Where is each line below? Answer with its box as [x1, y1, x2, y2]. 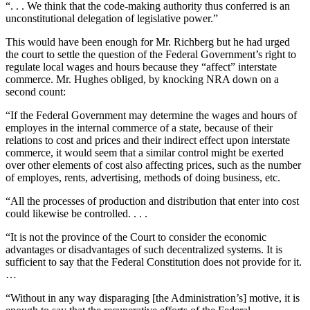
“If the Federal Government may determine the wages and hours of [6, 109, 297, 121]
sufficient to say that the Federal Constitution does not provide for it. [6, 255, 302, 268]
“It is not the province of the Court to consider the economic [6, 230, 266, 243]
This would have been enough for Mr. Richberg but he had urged [6, 35, 290, 48]
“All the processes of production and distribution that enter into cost [6, 194, 299, 207]
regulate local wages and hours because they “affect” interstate [6, 60, 277, 73]
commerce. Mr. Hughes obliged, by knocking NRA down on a [6, 73, 279, 85]
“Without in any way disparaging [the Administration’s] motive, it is [6, 291, 300, 304]
